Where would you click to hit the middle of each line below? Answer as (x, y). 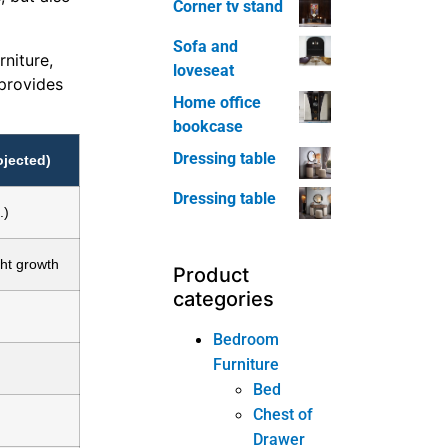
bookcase (208, 126)
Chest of (283, 414)
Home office (217, 102)
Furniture (246, 364)
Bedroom (246, 339)
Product (211, 274)
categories (224, 298)
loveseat (204, 70)
